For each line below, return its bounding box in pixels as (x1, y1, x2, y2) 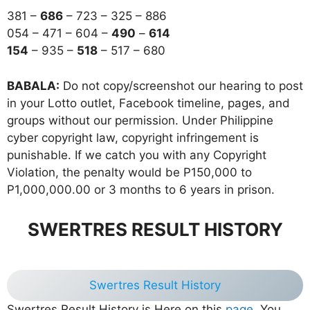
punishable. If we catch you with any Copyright (7, 147, 266, 162)
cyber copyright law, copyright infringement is (7, 130, 259, 145)
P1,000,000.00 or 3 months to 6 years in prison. (7, 182, 275, 197)
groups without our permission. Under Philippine (7, 113, 273, 127)
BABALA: (7, 78, 60, 93)
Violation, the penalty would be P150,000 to (7, 165, 252, 179)
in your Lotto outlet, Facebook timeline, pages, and (7, 95, 290, 110)
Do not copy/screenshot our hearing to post (60, 78, 303, 93)
